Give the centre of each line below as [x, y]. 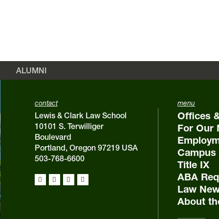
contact [46, 103]
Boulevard [53, 137]
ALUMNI [31, 70]
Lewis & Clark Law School [80, 115]
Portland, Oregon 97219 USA [86, 148]
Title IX [194, 165]
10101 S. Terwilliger [69, 126]
